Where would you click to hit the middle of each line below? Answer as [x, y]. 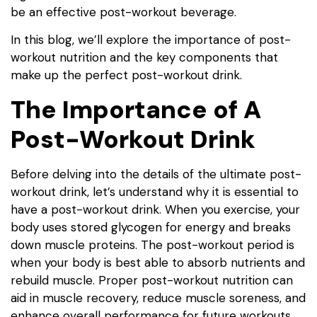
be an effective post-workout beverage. [125, 12]
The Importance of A [136, 109]
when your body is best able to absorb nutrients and [158, 262]
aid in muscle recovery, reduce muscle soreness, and [158, 298]
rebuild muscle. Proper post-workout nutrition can [152, 280]
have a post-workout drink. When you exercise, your [155, 209]
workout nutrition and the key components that [144, 58]
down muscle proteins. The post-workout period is [152, 244]
